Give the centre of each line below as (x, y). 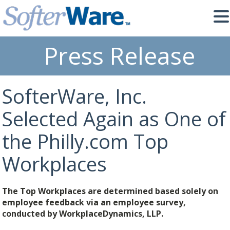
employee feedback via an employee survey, (94, 202)
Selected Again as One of (114, 118)
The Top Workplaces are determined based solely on (110, 191)
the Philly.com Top (85, 141)
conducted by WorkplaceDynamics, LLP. (83, 213)
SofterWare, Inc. (75, 96)
